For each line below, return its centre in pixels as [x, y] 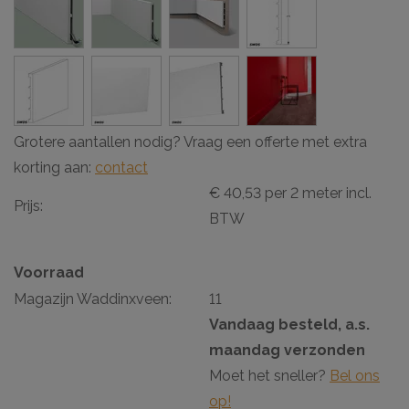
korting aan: [54, 167]
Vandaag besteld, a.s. [289, 324]
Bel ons [355, 375]
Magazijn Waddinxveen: [93, 299]
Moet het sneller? [269, 375]
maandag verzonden [287, 350]
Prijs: [28, 205]
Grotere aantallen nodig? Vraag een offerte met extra [190, 142]
